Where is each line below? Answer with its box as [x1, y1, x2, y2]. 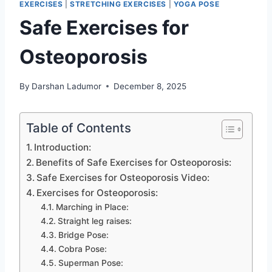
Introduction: [34, 141, 92, 153]
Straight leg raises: [57, 216, 132, 226]
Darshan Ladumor [32, 81, 102, 91]
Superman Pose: [58, 257, 123, 268]
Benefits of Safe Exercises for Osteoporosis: [36, 156, 232, 168]
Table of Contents [26, 120, 131, 135]
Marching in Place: [55, 202, 129, 212]
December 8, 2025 [114, 81, 187, 91]
